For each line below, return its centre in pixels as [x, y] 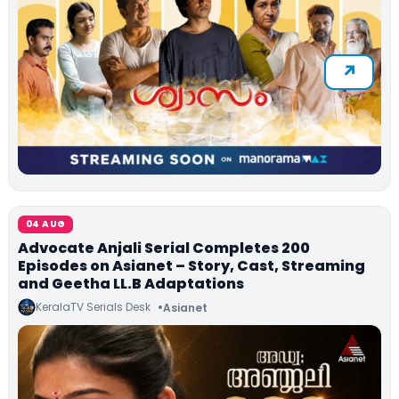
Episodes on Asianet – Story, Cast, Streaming [191, 266]
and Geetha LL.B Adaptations [131, 284]
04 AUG [46, 224]
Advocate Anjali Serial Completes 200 [164, 248]
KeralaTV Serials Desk [93, 307]
